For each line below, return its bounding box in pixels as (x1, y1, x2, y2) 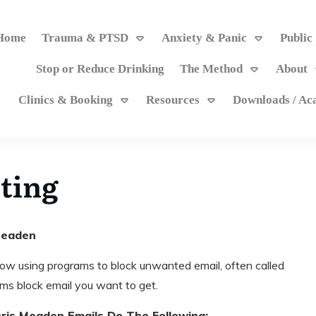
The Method (180, 62, 243, 75)
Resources (146, 93, 200, 107)
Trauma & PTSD (41, 31, 128, 44)
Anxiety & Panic (161, 31, 247, 44)
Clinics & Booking (18, 93, 114, 107)
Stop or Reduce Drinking (36, 62, 165, 75)
